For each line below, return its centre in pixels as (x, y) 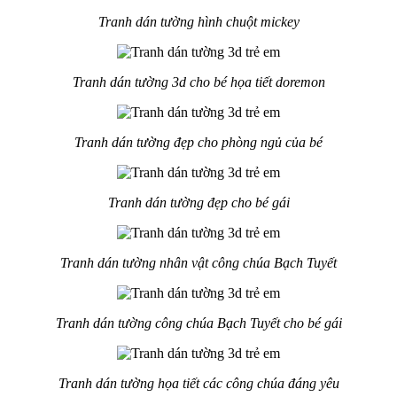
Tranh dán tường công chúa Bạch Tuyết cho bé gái (198, 323)
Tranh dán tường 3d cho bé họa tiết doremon (198, 82)
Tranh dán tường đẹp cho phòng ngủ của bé (198, 143)
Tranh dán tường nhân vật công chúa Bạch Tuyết (198, 263)
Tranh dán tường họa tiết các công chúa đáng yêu (198, 384)
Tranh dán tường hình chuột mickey (198, 22)
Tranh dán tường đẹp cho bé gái (198, 203)
